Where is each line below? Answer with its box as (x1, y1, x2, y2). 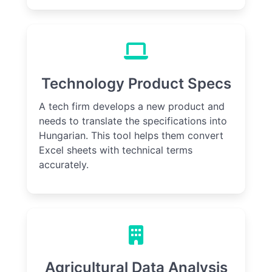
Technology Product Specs (41, 75, 231, 93)
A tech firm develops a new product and (39, 100, 225, 113)
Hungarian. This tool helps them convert (39, 129, 223, 142)
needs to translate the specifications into (39, 115, 227, 127)
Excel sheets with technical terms (39, 144, 192, 157)
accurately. (39, 158, 89, 171)
